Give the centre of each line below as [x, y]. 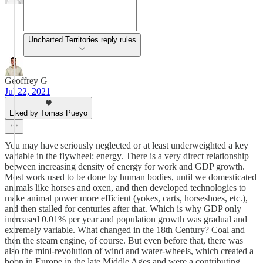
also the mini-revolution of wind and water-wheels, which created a [129, 251]
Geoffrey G [26, 81]
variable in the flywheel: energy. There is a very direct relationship [127, 156]
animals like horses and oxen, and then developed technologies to [125, 188]
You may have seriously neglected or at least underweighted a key [127, 145]
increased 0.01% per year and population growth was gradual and [126, 219]
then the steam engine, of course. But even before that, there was [124, 240]
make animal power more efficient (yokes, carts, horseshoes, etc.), [126, 198]
